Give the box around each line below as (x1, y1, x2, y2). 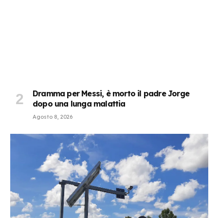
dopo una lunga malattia (33, 99, 126, 109)
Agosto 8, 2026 (33, 113, 73, 121)
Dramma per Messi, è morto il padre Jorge (33, 89, 190, 99)
